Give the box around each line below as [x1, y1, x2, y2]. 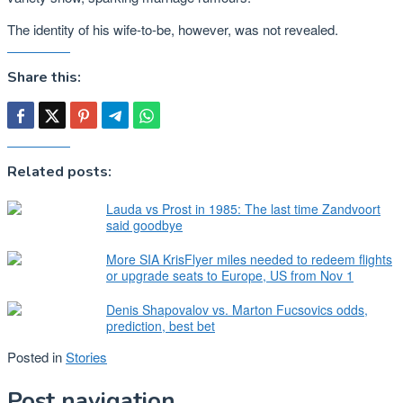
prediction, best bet [106, 316, 215, 335]
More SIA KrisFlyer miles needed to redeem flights [106, 249, 392, 268]
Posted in [7, 346, 66, 366]
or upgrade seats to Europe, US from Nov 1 [106, 265, 354, 284]
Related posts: [7, 161, 112, 182]
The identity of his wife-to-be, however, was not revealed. [7, 19, 338, 39]
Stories [66, 346, 107, 366]
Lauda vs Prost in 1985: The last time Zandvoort [106, 199, 381, 218]
